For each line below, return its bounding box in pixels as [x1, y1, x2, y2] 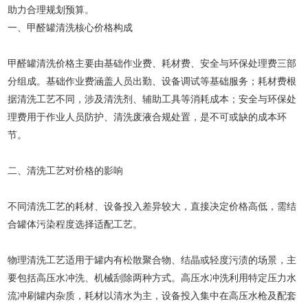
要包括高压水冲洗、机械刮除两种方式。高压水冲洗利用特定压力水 [8, 272, 297, 283]
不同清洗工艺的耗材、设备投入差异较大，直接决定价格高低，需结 [8, 201, 297, 212]
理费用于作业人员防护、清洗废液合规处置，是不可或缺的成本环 [8, 111, 287, 122]
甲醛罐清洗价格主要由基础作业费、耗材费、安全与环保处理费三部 [8, 58, 297, 69]
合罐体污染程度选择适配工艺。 [8, 219, 143, 230]
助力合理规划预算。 [8, 4, 95, 15]
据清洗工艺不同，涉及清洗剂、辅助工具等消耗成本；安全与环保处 [8, 93, 297, 104]
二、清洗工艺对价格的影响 [8, 165, 124, 176]
